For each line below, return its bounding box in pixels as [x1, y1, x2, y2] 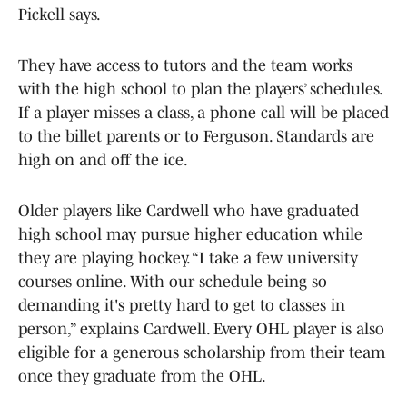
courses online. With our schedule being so [18, 272, 327, 291]
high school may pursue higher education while [18, 224, 362, 243]
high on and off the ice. [18, 150, 188, 169]
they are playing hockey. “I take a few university [18, 248, 358, 267]
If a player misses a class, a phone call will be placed [18, 103, 389, 122]
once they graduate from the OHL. [18, 366, 266, 385]
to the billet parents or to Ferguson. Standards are [18, 126, 374, 145]
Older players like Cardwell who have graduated [18, 201, 359, 220]
